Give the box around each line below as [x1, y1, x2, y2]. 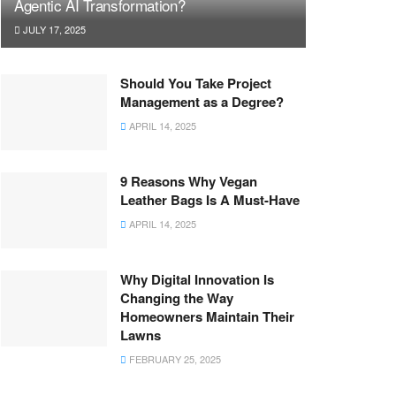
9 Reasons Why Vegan [120, 171, 257, 192]
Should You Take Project [120, 73, 271, 94]
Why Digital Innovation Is [120, 270, 274, 290]
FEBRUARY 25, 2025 [126, 352, 221, 367]
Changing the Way [120, 288, 233, 308]
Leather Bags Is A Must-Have [120, 190, 300, 210]
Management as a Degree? [120, 92, 284, 112]
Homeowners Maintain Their [120, 307, 294, 327]
